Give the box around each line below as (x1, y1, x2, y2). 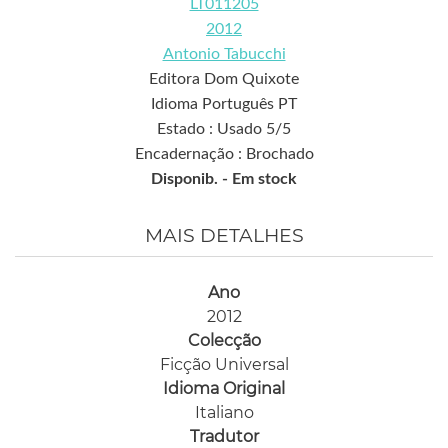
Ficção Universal (159, 354, 289, 374)
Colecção (187, 330, 261, 350)
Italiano (194, 402, 254, 422)
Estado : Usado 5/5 (157, 120, 291, 137)
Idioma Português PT (151, 95, 297, 112)
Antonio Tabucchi (162, 45, 286, 62)
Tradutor (189, 426, 259, 446)
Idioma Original (163, 378, 285, 398)
